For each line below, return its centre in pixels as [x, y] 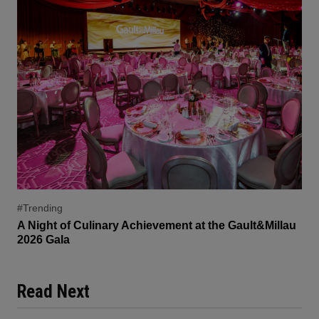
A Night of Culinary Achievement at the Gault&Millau [157, 226]
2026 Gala [43, 240]
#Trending [40, 208]
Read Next [53, 292]
